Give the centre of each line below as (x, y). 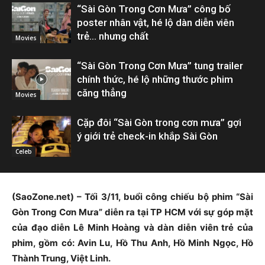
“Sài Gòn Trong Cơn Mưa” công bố (154, 9)
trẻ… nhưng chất (113, 36)
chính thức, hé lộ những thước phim (155, 79)
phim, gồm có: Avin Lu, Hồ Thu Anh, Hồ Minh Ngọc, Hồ (132, 243)
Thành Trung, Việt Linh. (61, 258)
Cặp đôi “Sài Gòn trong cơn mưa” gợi (159, 122)
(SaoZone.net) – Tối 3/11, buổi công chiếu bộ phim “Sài (132, 196)
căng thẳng (102, 93)
